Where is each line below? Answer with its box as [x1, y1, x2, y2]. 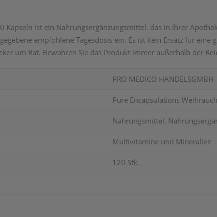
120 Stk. [112, 157, 139, 167]
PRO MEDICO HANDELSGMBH [112, 74, 214, 84]
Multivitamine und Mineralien [112, 137, 212, 146]
